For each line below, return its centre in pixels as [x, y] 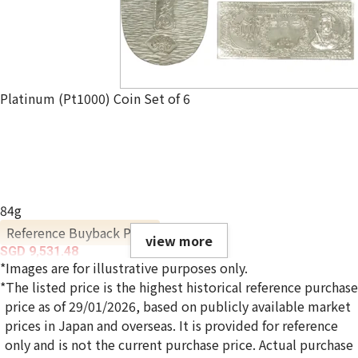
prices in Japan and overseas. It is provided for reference [172, 326]
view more [179, 241]
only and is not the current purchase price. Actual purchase [179, 345]
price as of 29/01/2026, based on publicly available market [178, 306]
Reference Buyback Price [80, 233]
